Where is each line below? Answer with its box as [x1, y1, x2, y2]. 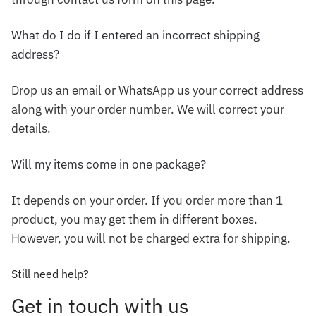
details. [11, 120, 51, 136]
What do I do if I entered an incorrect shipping [11, 27, 260, 43]
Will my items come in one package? [11, 156, 206, 172]
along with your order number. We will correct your [11, 101, 284, 117]
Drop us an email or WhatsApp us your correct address [11, 82, 303, 98]
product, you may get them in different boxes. [11, 211, 257, 227]
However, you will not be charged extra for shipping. [11, 230, 291, 246]
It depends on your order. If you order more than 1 [11, 192, 283, 208]
